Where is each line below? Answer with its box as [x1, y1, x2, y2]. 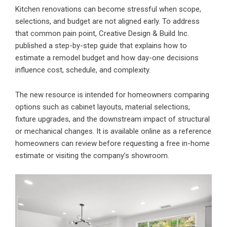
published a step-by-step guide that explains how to [15, 41, 187, 51]
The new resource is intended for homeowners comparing [15, 90, 209, 100]
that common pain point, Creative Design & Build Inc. [15, 29, 189, 39]
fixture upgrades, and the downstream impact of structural [15, 115, 210, 124]
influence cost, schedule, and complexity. [15, 65, 150, 75]
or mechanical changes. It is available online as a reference [15, 127, 211, 136]
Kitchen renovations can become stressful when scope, [15, 5, 201, 14]
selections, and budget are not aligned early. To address [15, 17, 200, 26]
